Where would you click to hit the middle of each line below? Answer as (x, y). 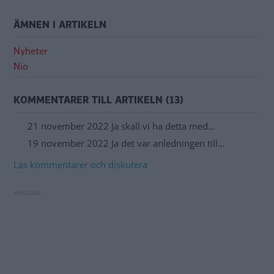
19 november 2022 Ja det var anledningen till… (126, 143)
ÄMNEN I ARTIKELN (60, 25)
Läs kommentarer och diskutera (80, 165)
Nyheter (31, 52)
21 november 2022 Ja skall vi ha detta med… (121, 126)
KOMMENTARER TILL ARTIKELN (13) (98, 100)
